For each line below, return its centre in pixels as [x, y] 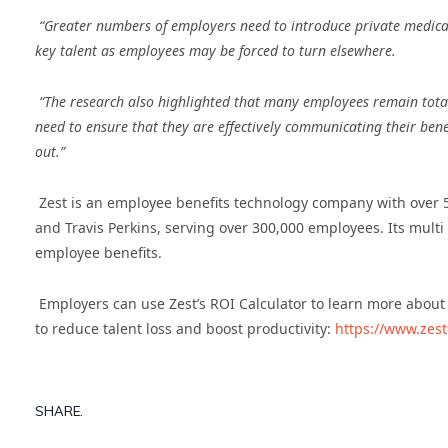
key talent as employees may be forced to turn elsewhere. [215, 50]
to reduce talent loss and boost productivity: [185, 328]
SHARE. [59, 411]
